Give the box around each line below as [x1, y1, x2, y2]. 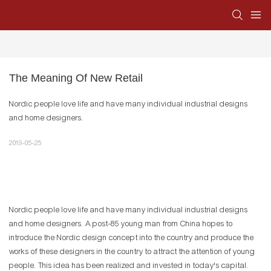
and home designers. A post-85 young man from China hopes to [9, 219, 233, 229]
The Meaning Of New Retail [9, 72, 143, 85]
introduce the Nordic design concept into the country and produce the [9, 233, 254, 243]
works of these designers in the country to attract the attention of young [9, 247, 255, 257]
